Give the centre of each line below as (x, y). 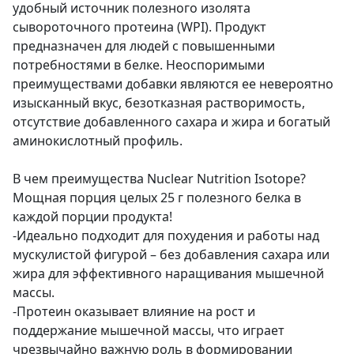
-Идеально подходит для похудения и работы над (166, 235)
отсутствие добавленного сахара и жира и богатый (171, 121)
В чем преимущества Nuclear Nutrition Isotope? (159, 178)
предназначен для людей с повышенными (144, 45)
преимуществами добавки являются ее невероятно (173, 83)
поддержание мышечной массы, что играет (149, 330)
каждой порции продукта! (92, 216)
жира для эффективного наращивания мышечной (168, 273)
